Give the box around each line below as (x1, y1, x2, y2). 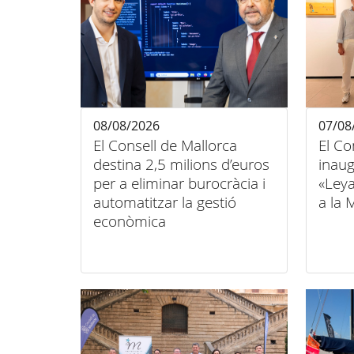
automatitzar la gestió (93, 192, 236, 213)
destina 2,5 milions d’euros (93, 154, 269, 175)
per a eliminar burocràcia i (93, 173, 265, 194)
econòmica (93, 211, 166, 232)
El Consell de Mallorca (93, 135, 237, 156)
